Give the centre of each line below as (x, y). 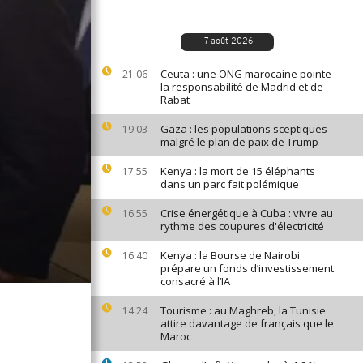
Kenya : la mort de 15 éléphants (238, 171)
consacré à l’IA (195, 281)
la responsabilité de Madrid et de (242, 87)
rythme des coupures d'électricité (242, 226)
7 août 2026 (228, 42)
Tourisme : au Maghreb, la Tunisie (243, 310)
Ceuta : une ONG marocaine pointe (246, 74)
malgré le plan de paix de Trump (239, 142)
